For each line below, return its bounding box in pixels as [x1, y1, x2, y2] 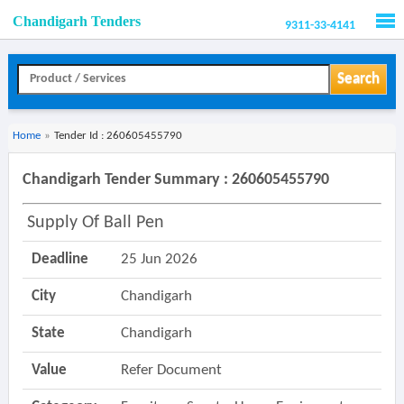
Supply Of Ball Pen [26, 214, 164, 232]
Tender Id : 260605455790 [53, 130, 182, 142]
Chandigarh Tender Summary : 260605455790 [22, 171, 329, 188]
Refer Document [120, 363, 222, 378]
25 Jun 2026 [120, 252, 197, 267]
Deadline [31, 252, 88, 267]
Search [336, 71, 380, 87]
